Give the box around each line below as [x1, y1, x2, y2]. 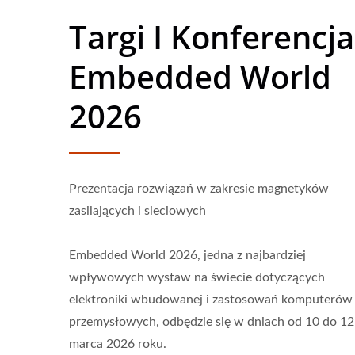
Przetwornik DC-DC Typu [96, 316, 256, 331]
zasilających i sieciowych [69, 204, 206, 217]
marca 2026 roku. [69, 338, 166, 350]
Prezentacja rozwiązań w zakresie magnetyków [69, 182, 329, 195]
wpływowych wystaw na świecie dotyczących [69, 271, 325, 284]
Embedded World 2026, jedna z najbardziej [69, 249, 306, 261]
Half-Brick [143, 338, 208, 353]
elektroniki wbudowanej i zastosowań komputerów [69, 293, 353, 306]
